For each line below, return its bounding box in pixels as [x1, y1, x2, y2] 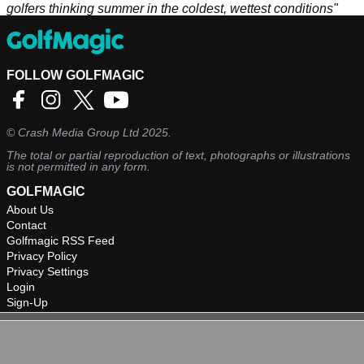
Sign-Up [6, 296, 48, 310]
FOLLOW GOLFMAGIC [6, 68, 145, 83]
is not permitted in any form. [6, 160, 150, 174]
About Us [6, 203, 54, 217]
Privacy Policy [6, 249, 77, 263]
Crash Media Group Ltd [18, 126, 139, 140]
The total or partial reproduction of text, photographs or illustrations [6, 149, 350, 162]
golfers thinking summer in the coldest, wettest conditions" [6, 2, 338, 16]
